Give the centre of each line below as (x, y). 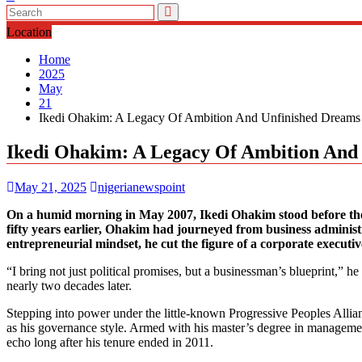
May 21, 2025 (51, 187)
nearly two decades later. (69, 285)
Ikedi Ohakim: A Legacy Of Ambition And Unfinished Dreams (200, 118)
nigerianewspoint (141, 187)
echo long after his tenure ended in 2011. (110, 342)
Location (29, 32)
